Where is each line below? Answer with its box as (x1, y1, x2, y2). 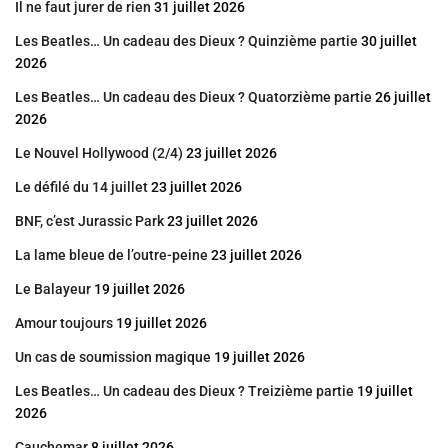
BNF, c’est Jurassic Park (15, 213, 164, 230)
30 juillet (361, 33, 417, 50)
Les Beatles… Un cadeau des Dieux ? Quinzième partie (15, 33, 358, 50)
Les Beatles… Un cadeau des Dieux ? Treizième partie (15, 383, 354, 400)
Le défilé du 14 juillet (15, 179, 148, 196)
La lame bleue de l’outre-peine (15, 247, 208, 264)
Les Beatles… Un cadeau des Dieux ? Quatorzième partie (15, 89, 372, 106)
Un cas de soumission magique (15, 349, 211, 366)
